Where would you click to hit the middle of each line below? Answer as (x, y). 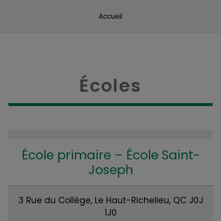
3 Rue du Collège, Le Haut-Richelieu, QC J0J (110, 200)
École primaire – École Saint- (110, 155)
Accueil (110, 16)
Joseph (110, 170)
